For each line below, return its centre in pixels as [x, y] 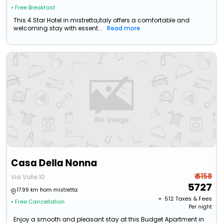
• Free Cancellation [38, 202]
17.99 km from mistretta [48, 190]
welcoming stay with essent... [58, 28]
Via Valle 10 [28, 177]
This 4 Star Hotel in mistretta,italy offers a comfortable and [102, 20]
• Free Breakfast [33, 8]
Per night [200, 207]
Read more [124, 28]
